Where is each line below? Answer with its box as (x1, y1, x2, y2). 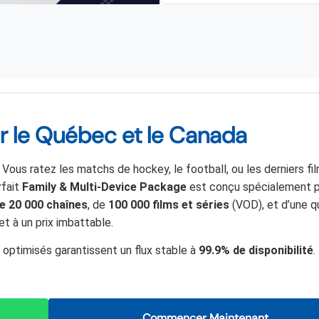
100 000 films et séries (108, 197, 229, 211)
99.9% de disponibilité (199, 244, 313, 258)
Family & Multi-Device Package (22, 179, 187, 194)
